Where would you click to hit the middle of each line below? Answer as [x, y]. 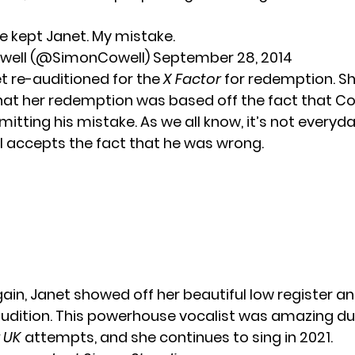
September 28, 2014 [223, 58]
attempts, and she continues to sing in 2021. [179, 338]
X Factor [192, 79]
